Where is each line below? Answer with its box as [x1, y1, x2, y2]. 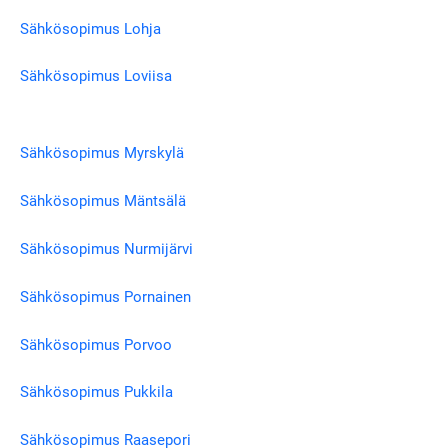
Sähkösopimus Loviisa [20, 67, 172, 86]
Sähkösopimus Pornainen [20, 287, 191, 306]
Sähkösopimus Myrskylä [20, 144, 184, 163]
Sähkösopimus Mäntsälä [20, 192, 186, 211]
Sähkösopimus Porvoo [20, 335, 172, 354]
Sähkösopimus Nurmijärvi [20, 240, 193, 258]
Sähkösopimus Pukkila [20, 383, 173, 402]
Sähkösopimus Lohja [20, 19, 161, 38]
